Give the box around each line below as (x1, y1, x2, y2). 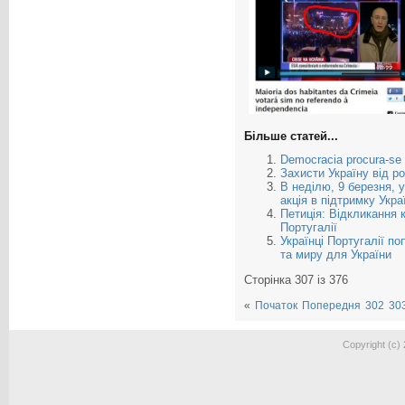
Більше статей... (244, 129, 338, 144)
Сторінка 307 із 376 (244, 273, 348, 287)
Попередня (302, 299, 361, 313)
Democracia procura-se (280, 153, 401, 167)
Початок (255, 299, 297, 313)
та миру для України (280, 248, 391, 262)
